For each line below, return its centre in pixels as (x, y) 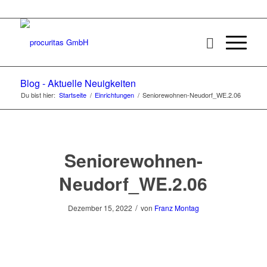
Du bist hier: (38, 95)
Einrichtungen (114, 95)
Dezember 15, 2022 (100, 208)
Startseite (72, 95)
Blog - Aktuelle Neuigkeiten (78, 83)
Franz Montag (176, 208)
